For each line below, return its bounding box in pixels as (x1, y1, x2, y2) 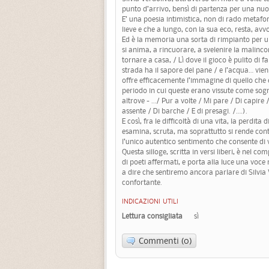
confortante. (122, 177, 162, 188)
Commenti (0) (139, 234, 192, 247)
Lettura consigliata (122, 210, 183, 221)
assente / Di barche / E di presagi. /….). (122, 106, 247, 116)
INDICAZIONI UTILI (122, 198, 178, 206)
